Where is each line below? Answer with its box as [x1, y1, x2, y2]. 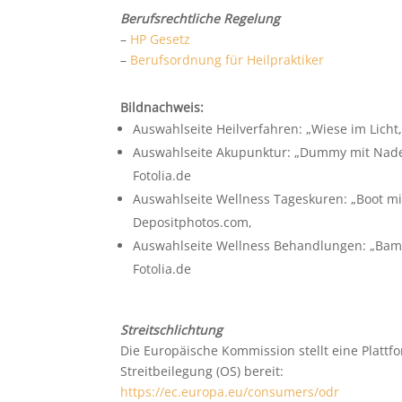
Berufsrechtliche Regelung [120, 10, 281, 28]
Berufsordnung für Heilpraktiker [130, 51, 325, 69]
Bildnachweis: [120, 98, 205, 116]
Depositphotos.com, [133, 213, 253, 231]
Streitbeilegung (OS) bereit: [120, 363, 284, 380]
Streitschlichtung [120, 321, 223, 339]
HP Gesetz [130, 31, 191, 48]
